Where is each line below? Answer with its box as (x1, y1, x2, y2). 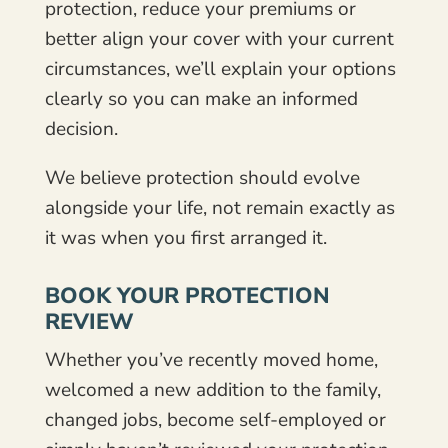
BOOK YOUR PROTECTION (44, 280, 330, 311)
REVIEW (44, 306, 134, 337)
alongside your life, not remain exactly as (44, 194, 395, 221)
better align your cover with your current (44, 25, 394, 52)
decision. (44, 115, 118, 142)
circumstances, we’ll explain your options (44, 55, 396, 82)
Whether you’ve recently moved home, (44, 346, 378, 373)
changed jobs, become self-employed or (44, 406, 386, 433)
